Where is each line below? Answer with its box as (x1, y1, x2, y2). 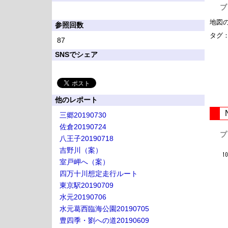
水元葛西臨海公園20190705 (60, 205, 149, 213)
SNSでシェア (55, 50, 98, 59)
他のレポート (55, 96, 98, 104)
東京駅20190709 (60, 181, 113, 189)
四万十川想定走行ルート (60, 169, 138, 178)
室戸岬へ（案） (60, 158, 109, 166)
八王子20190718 (60, 134, 113, 142)
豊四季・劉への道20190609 (60, 216, 149, 224)
